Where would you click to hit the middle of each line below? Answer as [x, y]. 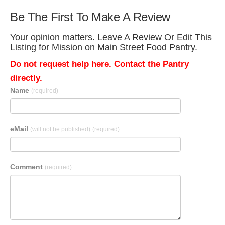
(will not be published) [60, 129]
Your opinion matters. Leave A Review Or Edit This [111, 37]
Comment [27, 167]
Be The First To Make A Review [90, 17]
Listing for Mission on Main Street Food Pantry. [104, 47]
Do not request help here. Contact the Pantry [99, 64]
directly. [26, 78]
